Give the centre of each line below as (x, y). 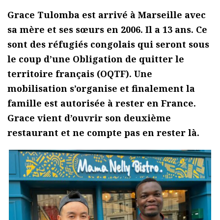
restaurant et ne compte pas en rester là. (103, 133)
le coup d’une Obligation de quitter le (96, 59)
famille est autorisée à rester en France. (102, 103)
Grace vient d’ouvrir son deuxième (89, 118)
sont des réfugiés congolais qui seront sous (108, 44)
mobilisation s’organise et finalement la (101, 89)
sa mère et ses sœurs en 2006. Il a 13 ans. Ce (107, 30)
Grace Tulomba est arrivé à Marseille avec (107, 15)
